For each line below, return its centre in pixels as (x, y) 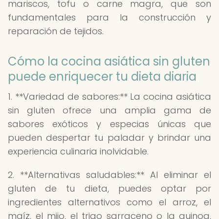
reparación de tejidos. (56, 31)
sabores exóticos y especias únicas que (109, 124)
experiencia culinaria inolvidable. (78, 151)
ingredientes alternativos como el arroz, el (109, 202)
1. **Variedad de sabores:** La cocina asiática (109, 97)
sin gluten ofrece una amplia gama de (109, 110)
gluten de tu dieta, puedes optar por (109, 188)
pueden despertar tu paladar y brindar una (109, 138)
